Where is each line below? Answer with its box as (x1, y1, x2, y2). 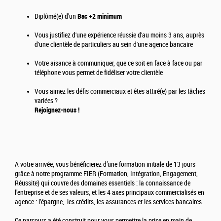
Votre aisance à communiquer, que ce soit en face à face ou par (35, 59, 202, 68)
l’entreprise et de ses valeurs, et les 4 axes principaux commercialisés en (15, 188, 204, 197)
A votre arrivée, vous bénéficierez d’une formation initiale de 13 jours (15, 160, 195, 169)
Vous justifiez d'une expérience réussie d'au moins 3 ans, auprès (35, 31, 204, 40)
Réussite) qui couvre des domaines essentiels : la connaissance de (15, 179, 190, 188)
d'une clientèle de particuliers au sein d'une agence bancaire (35, 40, 193, 49)
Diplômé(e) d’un (35, 12, 76, 21)
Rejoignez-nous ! (35, 106, 79, 114)
